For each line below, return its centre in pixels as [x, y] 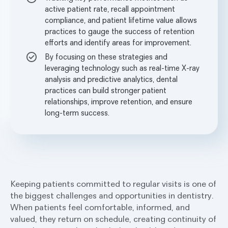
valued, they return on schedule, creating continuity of [113, 219]
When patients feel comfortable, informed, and [100, 207]
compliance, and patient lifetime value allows [121, 20]
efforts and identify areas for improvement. [118, 42]
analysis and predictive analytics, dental [111, 79]
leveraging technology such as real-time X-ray [122, 68]
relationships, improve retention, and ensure [119, 101]
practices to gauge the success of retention [120, 31]
